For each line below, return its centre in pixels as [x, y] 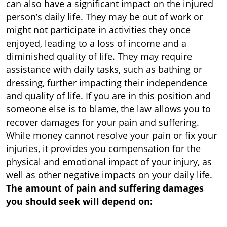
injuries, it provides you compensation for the [103, 148]
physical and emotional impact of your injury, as [109, 162]
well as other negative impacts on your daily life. [109, 175]
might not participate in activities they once [98, 30]
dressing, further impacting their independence [107, 83]
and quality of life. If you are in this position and [108, 96]
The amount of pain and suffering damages [105, 188]
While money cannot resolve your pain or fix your [111, 135]
